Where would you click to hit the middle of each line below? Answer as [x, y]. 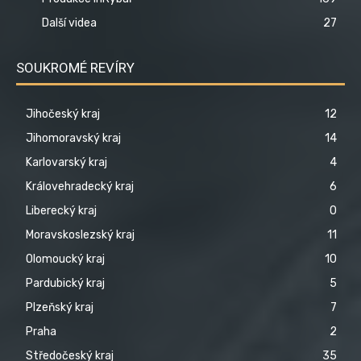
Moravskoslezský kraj [80, 235]
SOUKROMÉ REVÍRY [75, 68]
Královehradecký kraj [80, 187]
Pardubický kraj [65, 284]
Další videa [69, 23]
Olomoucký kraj [65, 259]
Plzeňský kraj [60, 308]
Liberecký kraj [61, 211]
